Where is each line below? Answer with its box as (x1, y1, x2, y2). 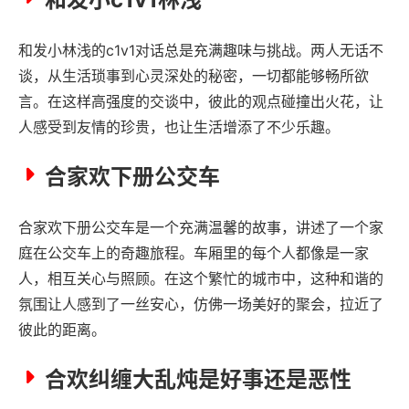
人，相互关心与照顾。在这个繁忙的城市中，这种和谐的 (18, 268, 383, 288)
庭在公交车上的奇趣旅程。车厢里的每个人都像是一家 (18, 243, 369, 262)
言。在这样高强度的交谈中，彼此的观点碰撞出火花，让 (18, 91, 383, 110)
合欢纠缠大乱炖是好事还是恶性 (45, 365, 351, 393)
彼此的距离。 (18, 320, 106, 339)
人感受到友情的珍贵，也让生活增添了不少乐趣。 (18, 117, 340, 136)
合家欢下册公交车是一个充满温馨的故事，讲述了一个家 (18, 217, 383, 236)
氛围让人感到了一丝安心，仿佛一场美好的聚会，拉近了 (18, 294, 383, 313)
